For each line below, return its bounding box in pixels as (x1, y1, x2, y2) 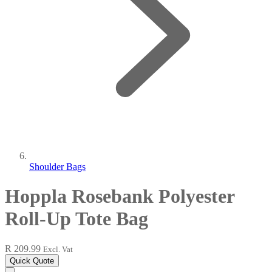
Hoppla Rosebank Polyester (5, 185, 234, 208)
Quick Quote (10, 256, 54, 265)
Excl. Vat (43, 244, 73, 254)
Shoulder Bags (29, 161, 86, 172)
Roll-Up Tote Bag (5, 208, 148, 230)
